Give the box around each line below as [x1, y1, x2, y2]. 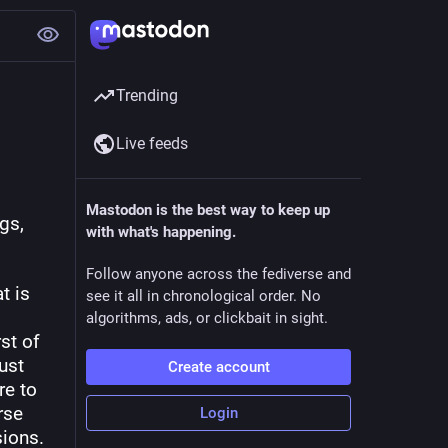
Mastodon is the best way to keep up [86, 201, 330, 219]
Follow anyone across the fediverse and [86, 265, 351, 283]
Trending [116, 86, 178, 105]
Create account [167, 358, 270, 376]
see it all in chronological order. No [86, 287, 321, 305]
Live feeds [116, 134, 188, 153]
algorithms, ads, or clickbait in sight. [86, 309, 328, 327]
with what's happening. [86, 223, 236, 241]
